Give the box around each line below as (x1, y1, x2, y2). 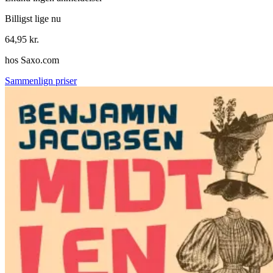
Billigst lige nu (5, 13, 61, 24)
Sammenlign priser (5, 76, 77, 87)
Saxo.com (21, 55, 59, 66)
